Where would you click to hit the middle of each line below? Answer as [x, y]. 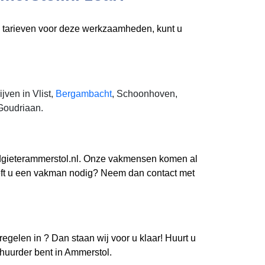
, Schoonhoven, [145, 94]
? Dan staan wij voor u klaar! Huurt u [120, 238]
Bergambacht [84, 94]
